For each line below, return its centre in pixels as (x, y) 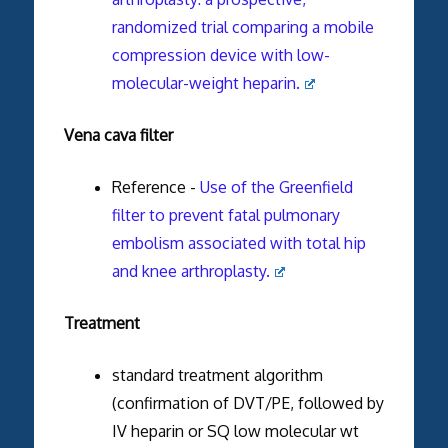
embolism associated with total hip (238, 242)
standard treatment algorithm (217, 374)
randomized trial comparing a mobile (242, 26)
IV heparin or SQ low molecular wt (235, 430)
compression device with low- (220, 54)
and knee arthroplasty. (190, 270)
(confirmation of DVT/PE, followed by (247, 402)
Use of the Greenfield (276, 186)
